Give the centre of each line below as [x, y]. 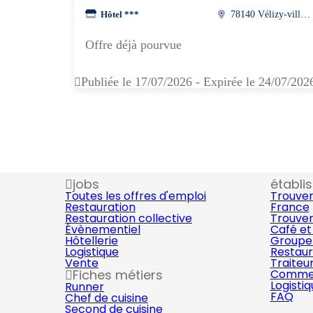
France [290, 207]
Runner [85, 287]
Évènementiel [103, 230]
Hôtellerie [92, 241]
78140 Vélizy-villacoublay [306, 14]
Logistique [92, 252]
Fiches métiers [118, 275]
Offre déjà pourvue [133, 45]
